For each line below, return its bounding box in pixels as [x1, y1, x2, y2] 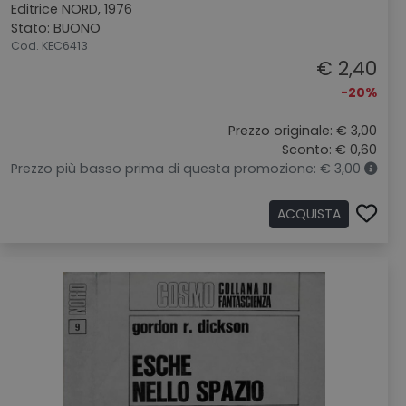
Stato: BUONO [11, 19, 101, 37]
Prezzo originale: [228, 121, 336, 140]
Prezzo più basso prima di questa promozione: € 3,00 [11, 159, 364, 178]
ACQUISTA [277, 205, 341, 223]
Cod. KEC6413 [11, 38, 88, 53]
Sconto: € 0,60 [282, 140, 377, 159]
